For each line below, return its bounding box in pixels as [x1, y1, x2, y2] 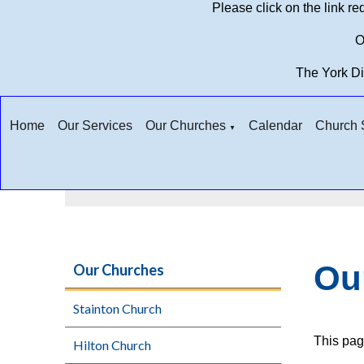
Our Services [58, 118, 132, 132]
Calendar [249, 118, 302, 132]
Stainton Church [73, 300, 162, 316]
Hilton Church [73, 336, 151, 353]
